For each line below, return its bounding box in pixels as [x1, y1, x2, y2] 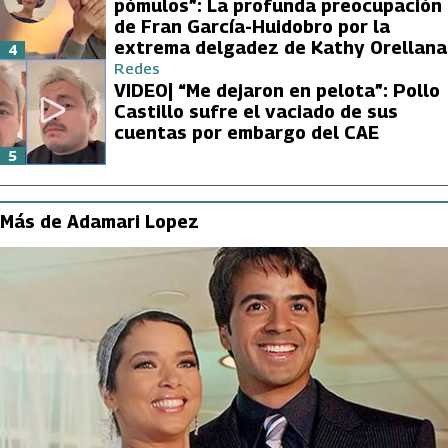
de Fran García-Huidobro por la [114, 15, 390, 37]
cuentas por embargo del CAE [114, 121, 379, 143]
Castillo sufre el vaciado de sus [114, 100, 398, 122]
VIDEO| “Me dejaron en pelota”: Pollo [114, 79, 440, 101]
